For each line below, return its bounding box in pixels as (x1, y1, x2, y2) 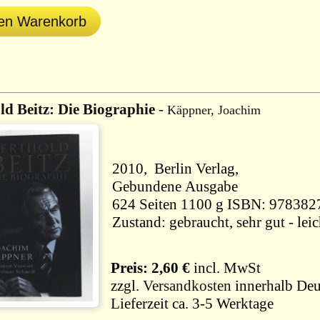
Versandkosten (143, 277, 231, 294)
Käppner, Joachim (167, 103, 261, 117)
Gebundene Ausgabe (112, 178, 238, 195)
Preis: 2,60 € (104, 259, 190, 276)
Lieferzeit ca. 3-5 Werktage (104, 295, 277, 312)
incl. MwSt (190, 259, 261, 276)
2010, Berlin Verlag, (112, 160, 246, 177)
